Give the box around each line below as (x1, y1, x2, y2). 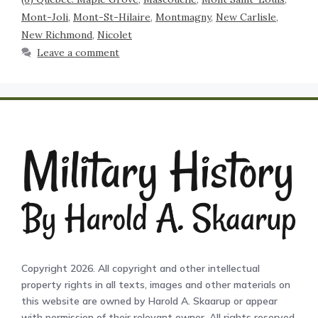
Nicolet (97, 28, 132, 42)
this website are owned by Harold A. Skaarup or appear (21, 294, 278, 307)
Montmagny (155, 11, 211, 24)
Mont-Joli (21, 11, 68, 24)
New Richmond (21, 28, 92, 42)
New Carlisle (216, 11, 276, 24)
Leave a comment (37, 46, 120, 60)
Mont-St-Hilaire (73, 11, 150, 24)
